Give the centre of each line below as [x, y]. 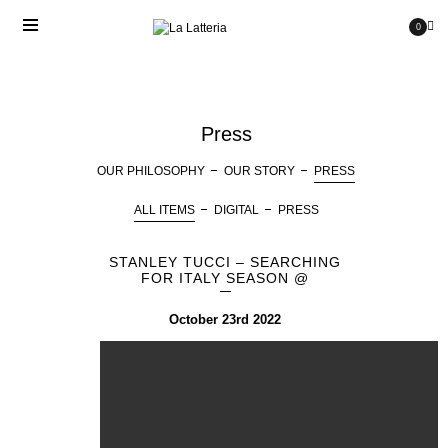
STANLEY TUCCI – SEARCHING [225, 262]
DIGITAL [236, 210]
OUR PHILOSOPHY [151, 171]
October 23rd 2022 [225, 319]
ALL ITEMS [164, 210]
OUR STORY [259, 171]
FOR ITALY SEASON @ [225, 278]
